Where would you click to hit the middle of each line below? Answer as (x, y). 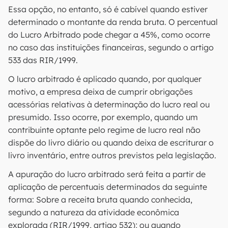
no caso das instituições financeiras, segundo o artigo (111, 47)
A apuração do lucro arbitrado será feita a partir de (107, 174)
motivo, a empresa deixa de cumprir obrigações (101, 92)
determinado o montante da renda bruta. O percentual (113, 22)
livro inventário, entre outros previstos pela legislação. (112, 155)
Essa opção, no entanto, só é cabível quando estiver (108, 9)
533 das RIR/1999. (43, 60)
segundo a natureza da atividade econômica (94, 212)
